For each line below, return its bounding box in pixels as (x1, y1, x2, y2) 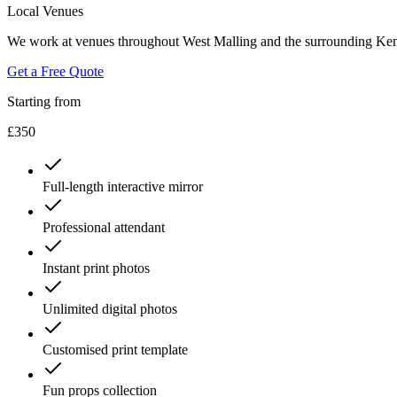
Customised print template (43, 341, 188, 357)
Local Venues (7, 3, 83, 19)
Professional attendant (43, 219, 165, 235)
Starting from (7, 93, 81, 109)
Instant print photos (43, 260, 150, 276)
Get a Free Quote (7, 63, 104, 79)
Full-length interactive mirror (43, 178, 203, 194)
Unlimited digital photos (43, 300, 177, 316)
